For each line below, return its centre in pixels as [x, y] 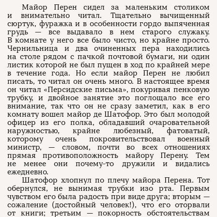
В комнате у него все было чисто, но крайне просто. [108, 40]
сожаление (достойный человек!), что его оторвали [108, 205]
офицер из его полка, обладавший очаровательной [108, 123]
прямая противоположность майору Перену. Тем [108, 155]
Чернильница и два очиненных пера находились [108, 48]
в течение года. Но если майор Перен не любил [108, 73]
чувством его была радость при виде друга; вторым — [108, 197]
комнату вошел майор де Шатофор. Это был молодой [108, 114]
